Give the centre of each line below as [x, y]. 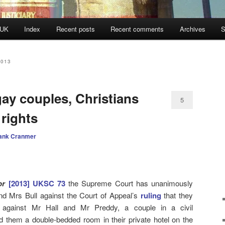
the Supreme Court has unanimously [129, 183]
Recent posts [75, 29]
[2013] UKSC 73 [37, 183]
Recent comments [137, 29]
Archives [192, 29]
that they [177, 195]
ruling [151, 195]
